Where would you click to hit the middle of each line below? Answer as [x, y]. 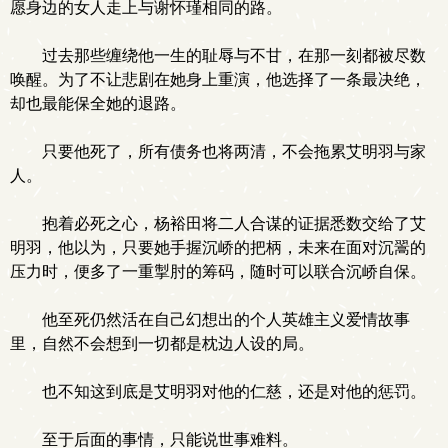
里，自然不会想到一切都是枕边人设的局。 [162, 343]
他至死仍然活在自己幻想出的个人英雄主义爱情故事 [226, 319]
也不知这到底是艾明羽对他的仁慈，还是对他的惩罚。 [234, 391]
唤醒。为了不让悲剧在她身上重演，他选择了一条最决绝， [218, 79]
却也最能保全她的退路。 [98, 103]
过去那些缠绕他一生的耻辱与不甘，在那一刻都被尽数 [234, 55]
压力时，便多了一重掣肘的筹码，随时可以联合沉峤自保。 [218, 271]
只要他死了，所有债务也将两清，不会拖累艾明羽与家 [234, 151]
